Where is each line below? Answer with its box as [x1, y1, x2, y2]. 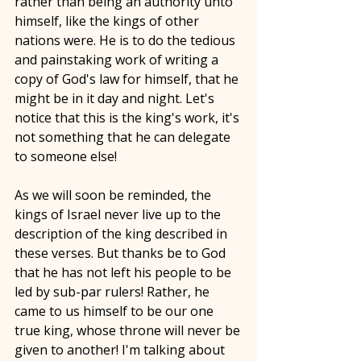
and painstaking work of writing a [15, 51, 222, 68]
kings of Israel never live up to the [15, 205, 224, 223]
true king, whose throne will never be [15, 322, 243, 339]
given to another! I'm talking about [15, 341, 228, 359]
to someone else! [15, 147, 120, 165]
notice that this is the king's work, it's [15, 109, 243, 127]
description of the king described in [15, 225, 230, 243]
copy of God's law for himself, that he [15, 70, 242, 88]
